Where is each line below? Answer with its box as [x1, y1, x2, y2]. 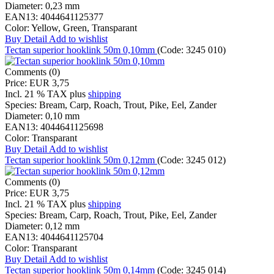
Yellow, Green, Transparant [31, 23, 137, 34]
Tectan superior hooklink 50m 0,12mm [5, 155, 157, 166]
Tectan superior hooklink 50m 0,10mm [5, 45, 157, 56]
